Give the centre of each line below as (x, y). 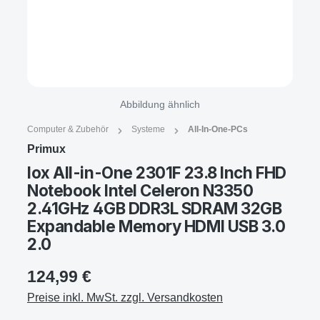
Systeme (148, 130)
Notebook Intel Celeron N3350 (140, 190)
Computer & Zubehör (68, 130)
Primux (46, 149)
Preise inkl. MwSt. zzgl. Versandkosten (125, 297)
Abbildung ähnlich (160, 105)
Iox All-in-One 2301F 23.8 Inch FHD (157, 172)
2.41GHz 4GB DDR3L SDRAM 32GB (155, 208)
